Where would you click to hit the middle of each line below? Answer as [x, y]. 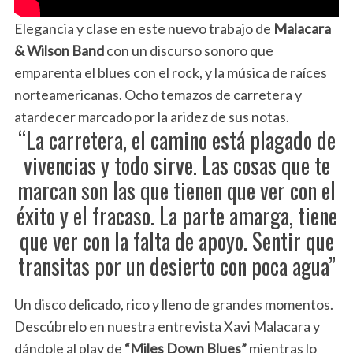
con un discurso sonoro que [188, 51]
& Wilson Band [59, 51]
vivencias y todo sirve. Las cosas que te [176, 165]
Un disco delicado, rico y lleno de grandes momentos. [173, 305]
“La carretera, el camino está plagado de [176, 140]
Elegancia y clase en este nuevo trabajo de [143, 29]
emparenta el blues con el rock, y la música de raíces [170, 73]
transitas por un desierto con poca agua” [176, 266]
